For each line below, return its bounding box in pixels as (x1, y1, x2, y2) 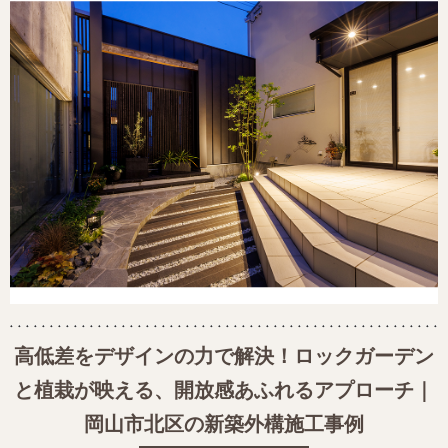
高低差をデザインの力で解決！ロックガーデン (14, 344, 434, 369)
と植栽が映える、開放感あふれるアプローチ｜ (14, 378, 434, 403)
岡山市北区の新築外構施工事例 (84, 412, 364, 437)
